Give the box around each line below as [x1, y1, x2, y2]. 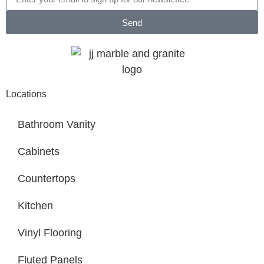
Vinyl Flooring [18, 227, 82, 239]
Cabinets [18, 146, 60, 158]
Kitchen [18, 200, 53, 212]
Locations [6, 89, 47, 100]
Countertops [18, 173, 75, 185]
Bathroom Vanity [18, 118, 95, 131]
